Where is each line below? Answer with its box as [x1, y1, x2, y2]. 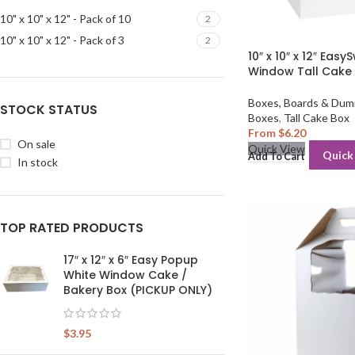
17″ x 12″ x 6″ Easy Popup [63, 252, 198, 268]
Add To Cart [247, 150, 305, 162]
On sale [17, 137, 55, 151]
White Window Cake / [63, 267, 187, 283]
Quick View [247, 141, 305, 155]
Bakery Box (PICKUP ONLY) [63, 282, 212, 298]
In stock [17, 155, 58, 169]
